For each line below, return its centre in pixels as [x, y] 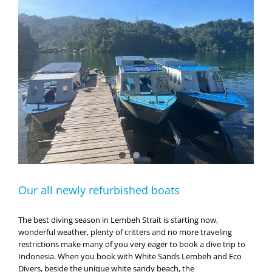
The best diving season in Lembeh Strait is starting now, [118, 220]
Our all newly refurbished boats [99, 190]
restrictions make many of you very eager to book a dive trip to [132, 244]
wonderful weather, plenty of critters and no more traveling [125, 232]
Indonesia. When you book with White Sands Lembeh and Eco [130, 257]
